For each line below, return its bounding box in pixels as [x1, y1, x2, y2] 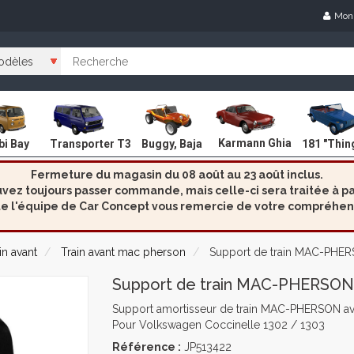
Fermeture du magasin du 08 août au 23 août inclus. [31, 168, 323, 181]
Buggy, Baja [141, 137, 202, 150]
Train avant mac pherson [61, 246, 186, 258]
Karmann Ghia [218, 137, 292, 150]
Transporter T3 [50, 137, 131, 150]
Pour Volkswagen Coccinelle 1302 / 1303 [111, 318, 325, 331]
